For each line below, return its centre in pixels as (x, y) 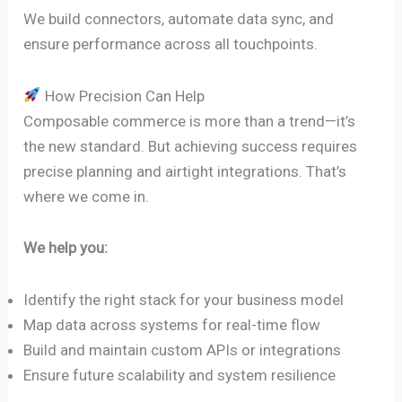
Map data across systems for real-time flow (172, 324)
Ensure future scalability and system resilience (180, 375)
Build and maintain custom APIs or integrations (183, 350)
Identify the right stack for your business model (184, 299)
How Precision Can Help (122, 96)
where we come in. (87, 196)
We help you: (66, 248)
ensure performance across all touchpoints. (171, 44)
